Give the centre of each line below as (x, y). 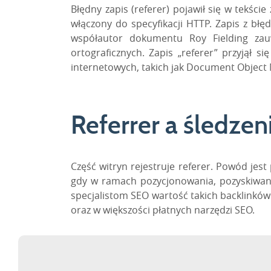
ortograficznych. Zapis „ (126, 52)
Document (211, 67)
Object (252, 67)
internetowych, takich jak (129, 67)
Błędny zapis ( (103, 9)
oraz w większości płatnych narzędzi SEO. (163, 210)
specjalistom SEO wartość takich (146, 195)
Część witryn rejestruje (125, 166)
